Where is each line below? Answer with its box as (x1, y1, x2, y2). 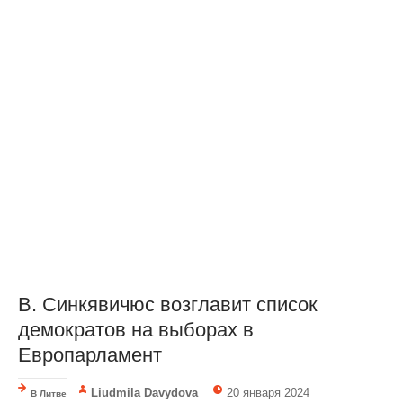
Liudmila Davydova (91, 385, 199, 399)
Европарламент (18, 343, 162, 366)
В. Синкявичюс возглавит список (18, 292, 318, 316)
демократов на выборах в (18, 318, 254, 341)
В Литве (31, 388, 67, 399)
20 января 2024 (227, 385, 310, 399)
